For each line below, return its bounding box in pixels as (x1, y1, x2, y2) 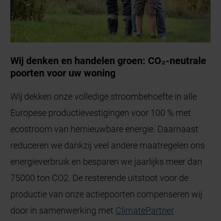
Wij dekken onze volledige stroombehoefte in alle (10, 91, 197, 102)
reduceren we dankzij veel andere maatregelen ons (10, 140, 205, 150)
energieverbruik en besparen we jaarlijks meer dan (10, 156, 203, 167)
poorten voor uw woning (10, 67, 116, 79)
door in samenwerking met (10, 205, 116, 216)
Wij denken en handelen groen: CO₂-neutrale (10, 54, 207, 67)
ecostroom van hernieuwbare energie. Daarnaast (10, 123, 199, 134)
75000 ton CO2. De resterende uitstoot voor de (10, 172, 189, 183)
